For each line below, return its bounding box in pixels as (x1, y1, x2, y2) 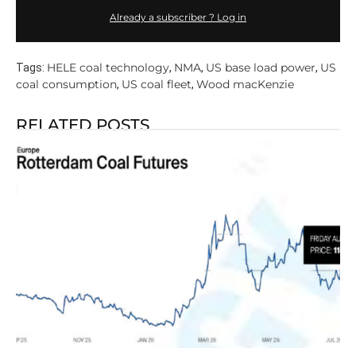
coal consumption (16, 76, 117, 91)
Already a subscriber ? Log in (110, 10, 246, 23)
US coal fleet (122, 76, 192, 91)
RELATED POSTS (16, 114, 149, 134)
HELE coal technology (47, 60, 169, 75)
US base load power (206, 60, 315, 75)
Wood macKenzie (196, 76, 294, 91)
